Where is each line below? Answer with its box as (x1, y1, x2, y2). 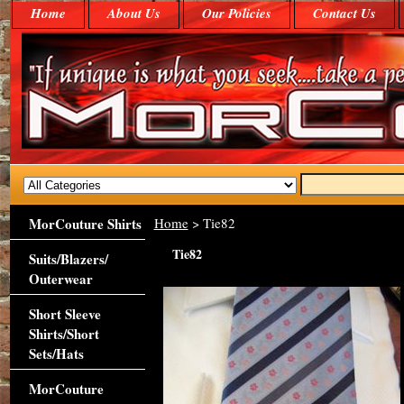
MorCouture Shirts (28, 214, 142, 234)
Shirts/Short (28, 324, 99, 344)
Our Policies (201, 4, 271, 23)
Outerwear (28, 269, 93, 289)
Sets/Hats (28, 344, 84, 363)
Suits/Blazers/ (28, 249, 108, 269)
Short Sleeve (28, 304, 101, 324)
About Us (106, 4, 161, 23)
